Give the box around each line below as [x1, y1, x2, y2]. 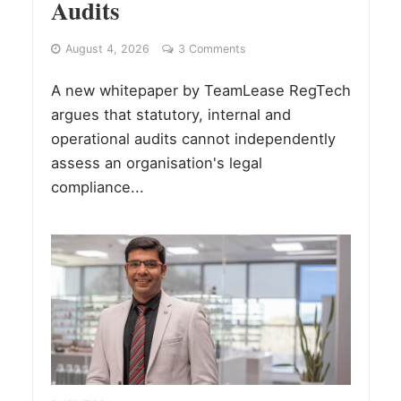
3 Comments [177, 42, 246, 56]
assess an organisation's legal [50, 154, 262, 173]
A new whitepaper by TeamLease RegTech [50, 81, 351, 100]
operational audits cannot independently [50, 130, 336, 149]
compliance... [50, 178, 144, 197]
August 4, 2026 [64, 42, 149, 56]
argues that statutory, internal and [50, 106, 291, 124]
